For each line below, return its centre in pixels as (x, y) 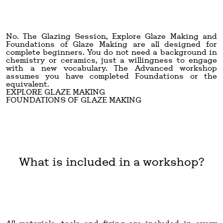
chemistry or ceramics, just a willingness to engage (111, 60)
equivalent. (27, 84)
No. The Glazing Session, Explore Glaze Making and (111, 36)
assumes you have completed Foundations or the (111, 76)
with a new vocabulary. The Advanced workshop (111, 68)
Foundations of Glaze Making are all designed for (111, 44)
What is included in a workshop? (111, 161)
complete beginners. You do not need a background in (111, 52)
